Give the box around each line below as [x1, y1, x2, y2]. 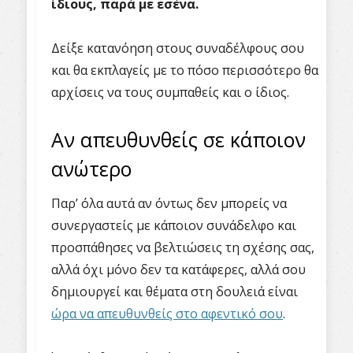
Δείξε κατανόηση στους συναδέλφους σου [51, 39, 304, 57]
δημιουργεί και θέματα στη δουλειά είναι [51, 283, 298, 300]
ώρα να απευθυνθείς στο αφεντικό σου [51, 305, 283, 322]
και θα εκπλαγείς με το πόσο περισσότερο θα [51, 61, 318, 79]
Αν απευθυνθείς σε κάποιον [51, 126, 306, 153]
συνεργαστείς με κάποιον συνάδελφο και [51, 217, 296, 234]
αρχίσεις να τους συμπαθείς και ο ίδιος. [51, 84, 289, 101]
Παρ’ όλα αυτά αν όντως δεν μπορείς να [51, 195, 287, 212]
